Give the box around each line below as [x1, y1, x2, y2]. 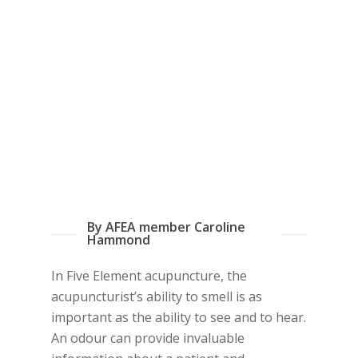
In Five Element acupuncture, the [51, 267, 247, 284]
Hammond [86, 231, 150, 249]
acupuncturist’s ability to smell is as [51, 288, 262, 305]
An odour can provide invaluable [51, 329, 245, 347]
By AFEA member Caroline [86, 218, 245, 236]
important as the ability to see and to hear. [51, 308, 306, 326]
